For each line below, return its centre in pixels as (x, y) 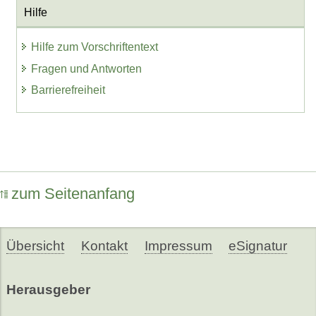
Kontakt (104, 245)
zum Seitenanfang (73, 194)
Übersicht (35, 245)
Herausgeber (48, 289)
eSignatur (258, 245)
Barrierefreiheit (68, 90)
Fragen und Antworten (87, 68)
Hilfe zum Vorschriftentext (95, 47)
